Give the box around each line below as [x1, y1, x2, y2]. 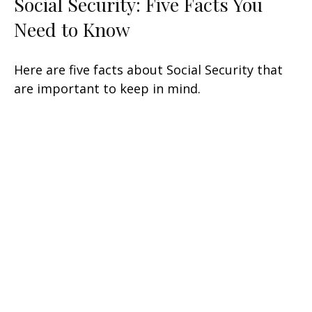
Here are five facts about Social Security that [14, 61, 283, 78]
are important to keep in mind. [14, 79, 201, 97]
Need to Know [14, 16, 130, 42]
